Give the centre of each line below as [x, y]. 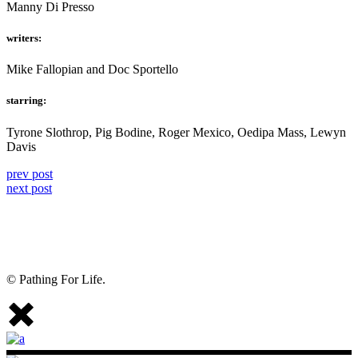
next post [29, 188]
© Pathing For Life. [56, 279]
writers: [24, 38]
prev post [30, 173]
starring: [26, 101]
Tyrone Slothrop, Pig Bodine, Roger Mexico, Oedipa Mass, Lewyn [176, 132]
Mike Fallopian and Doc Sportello [92, 70]
